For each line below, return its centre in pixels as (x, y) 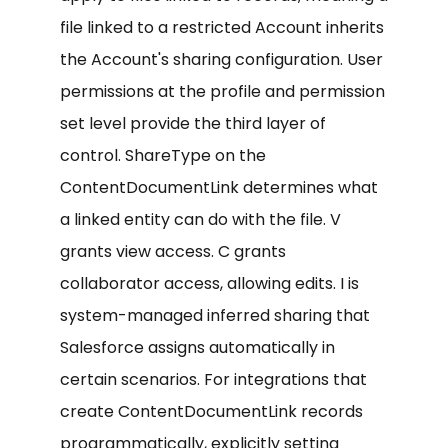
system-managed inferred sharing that (215, 315)
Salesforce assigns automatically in (197, 347)
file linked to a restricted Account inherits (222, 27)
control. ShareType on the (163, 155)
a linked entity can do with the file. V (200, 219)
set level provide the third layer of (193, 123)
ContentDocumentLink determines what (219, 187)
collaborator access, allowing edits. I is (209, 283)
